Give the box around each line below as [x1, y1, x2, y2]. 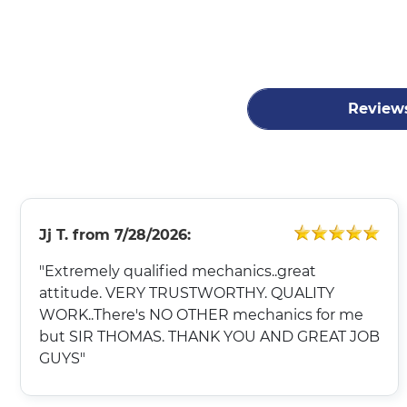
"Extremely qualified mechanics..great [39, 262, 316, 280]
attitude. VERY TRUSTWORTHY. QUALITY [39, 283, 334, 302]
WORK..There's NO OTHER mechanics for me [39, 305, 363, 323]
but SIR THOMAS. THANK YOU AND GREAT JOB [39, 327, 380, 345]
